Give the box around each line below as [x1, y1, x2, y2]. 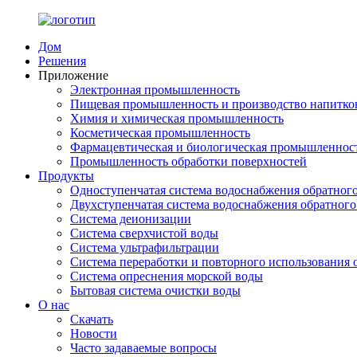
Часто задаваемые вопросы [70, 341, 217, 355]
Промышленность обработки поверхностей [70, 155, 307, 168]
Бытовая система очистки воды [70, 284, 241, 297]
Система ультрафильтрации [70, 241, 219, 254]
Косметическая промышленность [70, 126, 250, 139]
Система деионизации [70, 212, 191, 226]
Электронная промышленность [70, 83, 240, 96]
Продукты [38, 169, 94, 182]
